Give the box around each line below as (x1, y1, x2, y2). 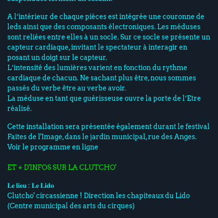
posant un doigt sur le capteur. (7, 53, 107, 61)
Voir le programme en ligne (7, 143, 98, 151)
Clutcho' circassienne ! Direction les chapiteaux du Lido (7, 191, 190, 200)
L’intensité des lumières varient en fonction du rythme (7, 63, 187, 72)
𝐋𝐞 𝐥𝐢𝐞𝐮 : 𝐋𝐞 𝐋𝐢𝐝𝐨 (7, 181, 54, 189)
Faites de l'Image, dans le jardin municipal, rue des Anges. (7, 132, 197, 141)
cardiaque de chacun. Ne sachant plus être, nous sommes (7, 73, 196, 82)
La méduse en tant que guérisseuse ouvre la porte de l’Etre (7, 94, 201, 102)
